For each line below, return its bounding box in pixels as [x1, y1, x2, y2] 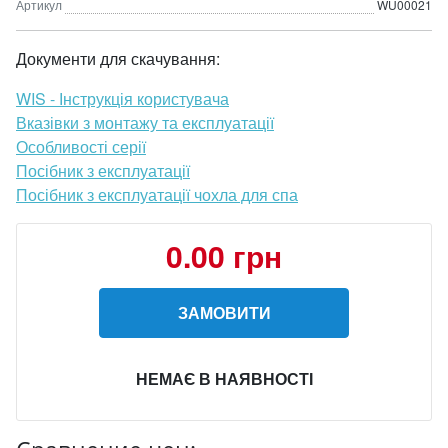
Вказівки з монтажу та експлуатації [16, 111, 274, 134]
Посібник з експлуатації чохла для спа [16, 183, 298, 206]
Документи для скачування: [16, 47, 220, 70]
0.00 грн [166, 234, 282, 277]
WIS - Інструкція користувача [16, 87, 229, 110]
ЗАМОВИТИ [177, 301, 271, 324]
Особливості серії [16, 135, 146, 158]
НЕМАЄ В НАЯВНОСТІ [135, 367, 313, 390]
